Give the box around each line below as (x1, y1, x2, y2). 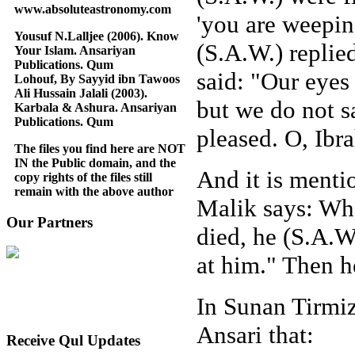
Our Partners (6, 213, 93, 231)
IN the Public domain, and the (14, 155, 176, 170)
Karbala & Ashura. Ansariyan (14, 100, 177, 114)
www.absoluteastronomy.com (14, 2, 171, 16)
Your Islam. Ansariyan (14, 43, 136, 57)
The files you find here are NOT (14, 141, 185, 155)
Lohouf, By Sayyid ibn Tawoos (14, 71, 180, 86)
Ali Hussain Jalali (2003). (14, 86, 147, 100)
